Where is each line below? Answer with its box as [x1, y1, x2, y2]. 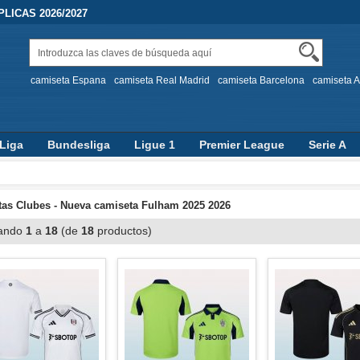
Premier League [199, 138, 284, 151]
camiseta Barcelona [218, 75, 305, 86]
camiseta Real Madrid [114, 75, 210, 86]
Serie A [309, 138, 346, 151]
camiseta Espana [31, 75, 106, 86]
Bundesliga [47, 138, 110, 151]
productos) [94, 224, 165, 237]
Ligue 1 [134, 138, 175, 151]
